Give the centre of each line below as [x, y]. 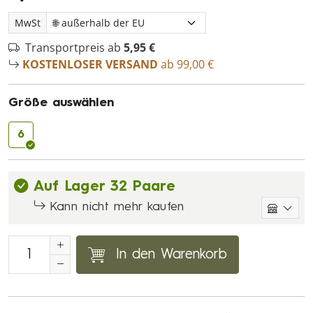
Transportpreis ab [74, 48]
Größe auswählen [61, 103]
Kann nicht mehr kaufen [117, 207]
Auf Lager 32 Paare [105, 187]
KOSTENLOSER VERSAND [90, 64]
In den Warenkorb [172, 255]
